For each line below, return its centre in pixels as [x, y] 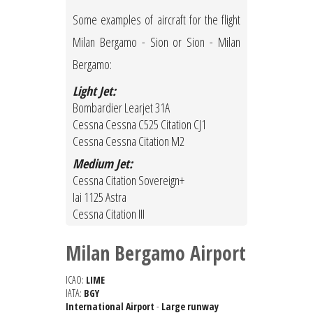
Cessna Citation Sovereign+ [129, 181]
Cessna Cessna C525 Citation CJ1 [139, 125]
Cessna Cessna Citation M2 [129, 141]
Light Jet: [94, 91]
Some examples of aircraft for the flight [156, 20]
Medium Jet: [103, 164]
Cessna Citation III [109, 214]
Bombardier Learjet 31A [121, 108]
